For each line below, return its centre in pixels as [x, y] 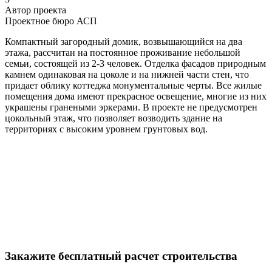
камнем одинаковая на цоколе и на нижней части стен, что [127, 74]
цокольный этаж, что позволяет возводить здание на [114, 118]
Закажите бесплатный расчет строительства [121, 256]
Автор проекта [36, 10]
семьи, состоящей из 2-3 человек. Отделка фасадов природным [135, 63]
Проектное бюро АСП [51, 21]
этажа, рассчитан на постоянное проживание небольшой [123, 52]
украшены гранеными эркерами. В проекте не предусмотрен [131, 107]
